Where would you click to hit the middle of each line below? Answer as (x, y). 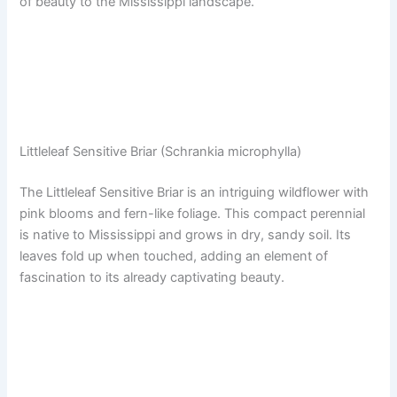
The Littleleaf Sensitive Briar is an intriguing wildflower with (195, 192)
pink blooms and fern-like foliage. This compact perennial (193, 213)
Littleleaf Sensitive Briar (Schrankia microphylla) (161, 152)
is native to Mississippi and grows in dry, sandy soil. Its (186, 234)
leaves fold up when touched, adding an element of (174, 256)
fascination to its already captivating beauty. (152, 277)
